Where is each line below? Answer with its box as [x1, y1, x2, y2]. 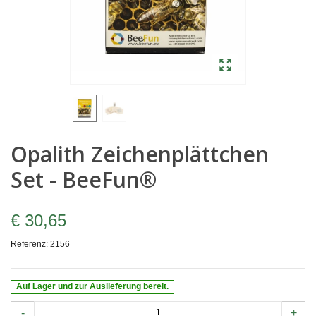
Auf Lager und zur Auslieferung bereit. [16, 281, 169, 292]
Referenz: [11, 238, 48, 249]
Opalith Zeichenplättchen [11, 139, 269, 169]
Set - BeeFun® [11, 164, 157, 194]
